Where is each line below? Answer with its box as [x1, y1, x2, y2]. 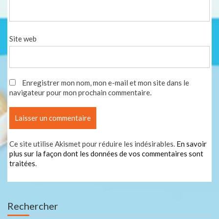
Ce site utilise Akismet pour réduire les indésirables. [9, 139, 177, 149]
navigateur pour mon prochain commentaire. [9, 88, 152, 97]
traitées [9, 159, 36, 168]
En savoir [176, 139, 207, 149]
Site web [9, 34, 37, 44]
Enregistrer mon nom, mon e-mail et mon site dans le [22, 78, 190, 88]
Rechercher [7, 199, 58, 212]
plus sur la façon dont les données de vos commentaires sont [9, 149, 204, 158]
